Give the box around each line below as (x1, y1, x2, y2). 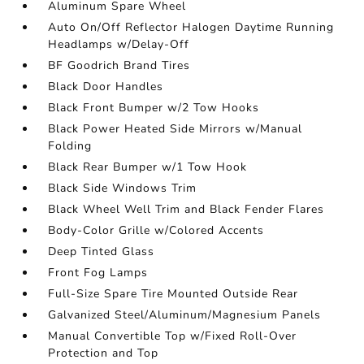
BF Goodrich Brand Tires (48, 58, 191, 73)
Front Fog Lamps (48, 265, 149, 280)
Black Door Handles (48, 79, 164, 94)
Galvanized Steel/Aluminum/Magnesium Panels (48, 307, 322, 323)
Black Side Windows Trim (48, 180, 197, 196)
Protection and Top (48, 345, 159, 361)
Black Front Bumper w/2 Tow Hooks (48, 100, 260, 115)
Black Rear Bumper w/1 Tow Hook (48, 159, 248, 175)
